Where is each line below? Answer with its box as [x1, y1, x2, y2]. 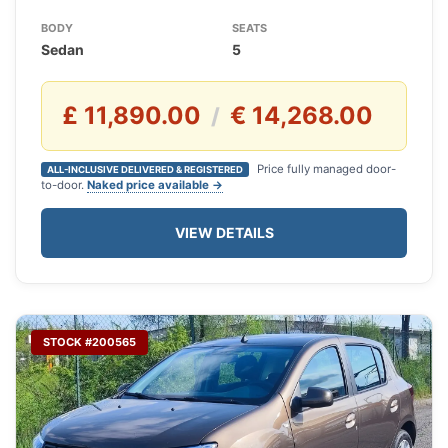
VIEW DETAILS [174, 224, 274, 242]
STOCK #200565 [43, 335, 136, 350]
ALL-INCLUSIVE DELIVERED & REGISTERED [47, 164, 243, 176]
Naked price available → [87, 178, 223, 193]
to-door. [41, 178, 87, 193]
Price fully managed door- [254, 162, 396, 177]
